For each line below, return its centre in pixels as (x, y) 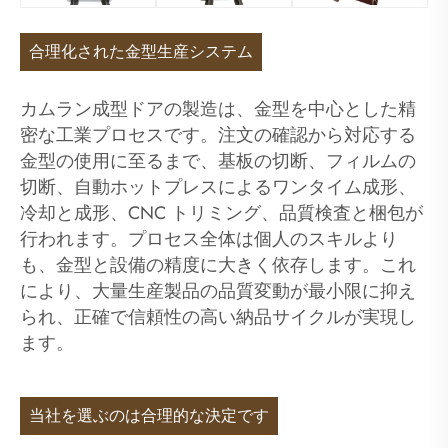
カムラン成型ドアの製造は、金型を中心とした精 (218, 109)
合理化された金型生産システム (141, 51)
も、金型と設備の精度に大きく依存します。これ (218, 265)
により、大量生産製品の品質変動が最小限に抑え (218, 291)
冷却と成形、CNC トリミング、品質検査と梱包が (221, 213)
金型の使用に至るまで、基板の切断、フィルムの (218, 161)
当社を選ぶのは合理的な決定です (149, 416)
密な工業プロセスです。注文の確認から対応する (218, 135)
